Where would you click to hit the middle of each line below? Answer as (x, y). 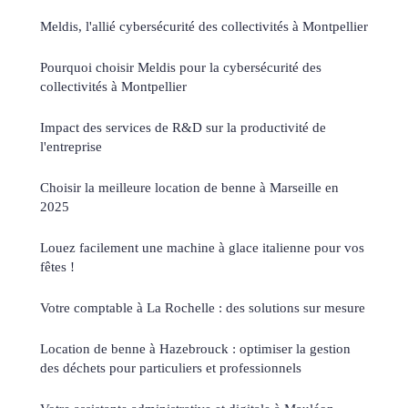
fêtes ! (57, 266)
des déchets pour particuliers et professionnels (171, 367)
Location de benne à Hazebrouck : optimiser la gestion (195, 348)
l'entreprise (71, 146)
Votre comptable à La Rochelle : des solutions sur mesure (203, 307)
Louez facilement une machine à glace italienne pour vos (202, 247)
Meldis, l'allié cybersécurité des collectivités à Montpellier (204, 25)
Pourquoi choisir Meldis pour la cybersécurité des (181, 66)
